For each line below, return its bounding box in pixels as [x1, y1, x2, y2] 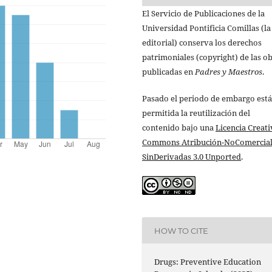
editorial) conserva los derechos [142, 36, 262, 48]
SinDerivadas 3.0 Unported [142, 151, 241, 162]
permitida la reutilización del [142, 107, 250, 118]
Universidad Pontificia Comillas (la [142, 22, 271, 33]
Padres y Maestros [195, 66, 262, 77]
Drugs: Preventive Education [154, 256, 262, 268]
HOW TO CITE [154, 225, 209, 236]
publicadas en [142, 66, 195, 77]
